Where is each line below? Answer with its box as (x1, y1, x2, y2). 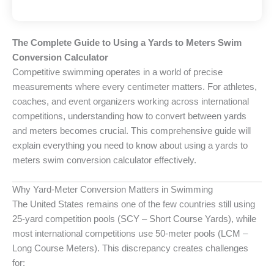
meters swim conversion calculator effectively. (12, 155, 196, 165)
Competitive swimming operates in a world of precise (12, 67, 223, 77)
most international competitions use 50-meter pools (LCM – (12, 229, 248, 239)
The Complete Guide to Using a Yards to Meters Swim (12, 38, 242, 48)
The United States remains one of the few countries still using (12, 199, 255, 210)
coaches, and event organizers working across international (12, 97, 249, 106)
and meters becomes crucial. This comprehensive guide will (12, 126, 251, 136)
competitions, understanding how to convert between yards (12, 111, 246, 121)
